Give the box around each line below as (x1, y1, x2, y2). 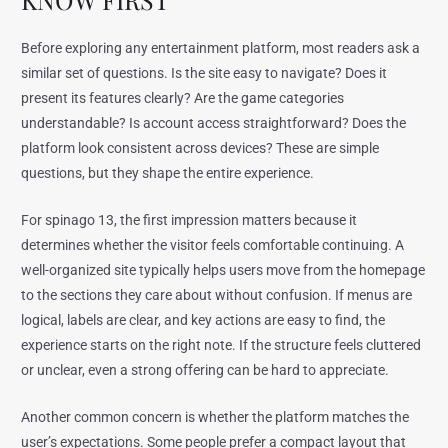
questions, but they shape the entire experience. (21, 164, 315, 181)
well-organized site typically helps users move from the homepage (21, 261, 426, 278)
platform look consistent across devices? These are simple (21, 139, 380, 156)
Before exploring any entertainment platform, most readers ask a (21, 39, 421, 56)
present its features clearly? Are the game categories (21, 89, 345, 106)
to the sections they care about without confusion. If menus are (21, 286, 413, 303)
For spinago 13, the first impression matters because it (21, 211, 358, 228)
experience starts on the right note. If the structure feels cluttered (21, 336, 422, 353)
